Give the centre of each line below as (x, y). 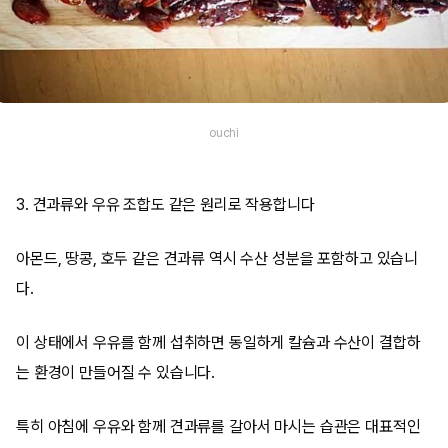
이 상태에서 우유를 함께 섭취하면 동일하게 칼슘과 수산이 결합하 (218, 342)
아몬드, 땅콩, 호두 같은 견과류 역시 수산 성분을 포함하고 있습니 (217, 258)
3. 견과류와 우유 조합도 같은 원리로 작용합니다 (165, 204)
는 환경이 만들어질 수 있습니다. (116, 372)
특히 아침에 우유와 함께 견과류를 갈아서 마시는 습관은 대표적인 (218, 426)
